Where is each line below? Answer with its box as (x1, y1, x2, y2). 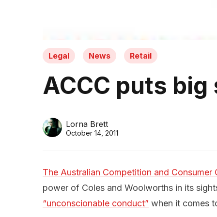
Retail (130, 51, 152, 61)
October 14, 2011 (66, 129, 118, 138)
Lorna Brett (66, 119, 108, 129)
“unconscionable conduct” (43, 198, 149, 209)
